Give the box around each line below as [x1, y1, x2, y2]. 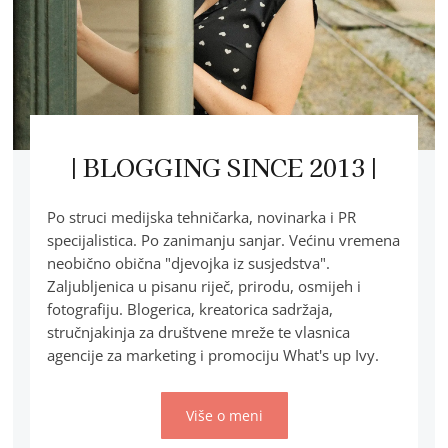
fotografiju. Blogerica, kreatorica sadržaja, [46, 298, 333, 319]
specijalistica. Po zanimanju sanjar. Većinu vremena [46, 229, 400, 250]
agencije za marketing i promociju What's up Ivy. [46, 344, 379, 365]
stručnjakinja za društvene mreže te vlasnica [46, 321, 350, 342]
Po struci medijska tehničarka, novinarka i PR [46, 206, 356, 227]
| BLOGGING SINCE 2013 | [71, 148, 377, 184]
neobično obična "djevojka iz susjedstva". [46, 252, 330, 273]
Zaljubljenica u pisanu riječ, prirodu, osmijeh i [46, 275, 361, 296]
